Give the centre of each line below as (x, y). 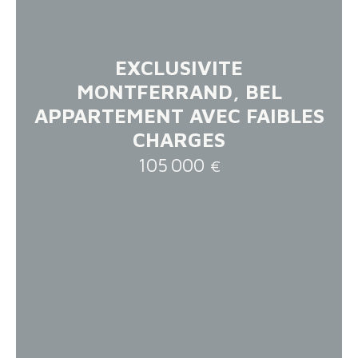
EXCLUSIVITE (179, 67)
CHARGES (179, 139)
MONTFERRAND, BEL (179, 91)
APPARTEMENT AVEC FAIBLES (179, 115)
